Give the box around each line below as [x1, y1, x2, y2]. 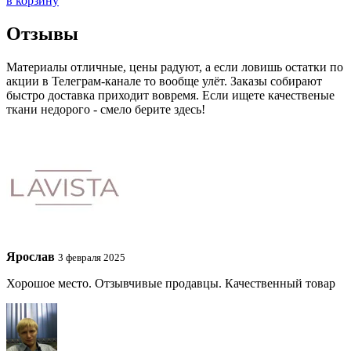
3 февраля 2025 [58, 251, 125, 263]
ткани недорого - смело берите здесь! [6, 102, 205, 116]
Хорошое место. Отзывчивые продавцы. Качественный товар [6, 276, 335, 290]
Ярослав [6, 249, 55, 263]
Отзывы [6, 23, 78, 44]
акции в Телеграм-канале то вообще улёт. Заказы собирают [6, 74, 322, 88]
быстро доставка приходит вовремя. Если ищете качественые [6, 88, 335, 102]
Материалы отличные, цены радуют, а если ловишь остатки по [6, 60, 343, 74]
